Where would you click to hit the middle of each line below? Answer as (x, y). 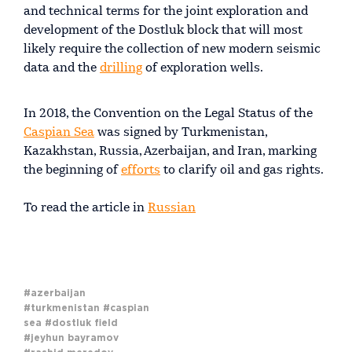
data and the (62, 68)
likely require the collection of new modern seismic (172, 49)
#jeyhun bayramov (71, 338)
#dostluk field (81, 323)
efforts (141, 170)
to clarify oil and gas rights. (242, 170)
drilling (121, 68)
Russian (172, 208)
